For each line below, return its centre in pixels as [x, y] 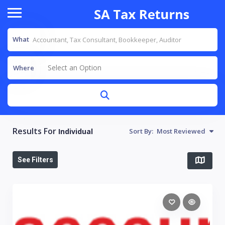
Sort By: [141, 131]
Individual [76, 132]
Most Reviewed [180, 131]
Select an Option [75, 68]
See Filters [35, 160]
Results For [35, 131]
